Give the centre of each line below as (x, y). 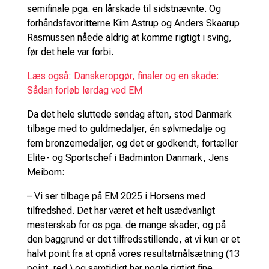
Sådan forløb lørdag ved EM (84, 90)
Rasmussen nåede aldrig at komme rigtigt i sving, (129, 37)
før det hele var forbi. (70, 52)
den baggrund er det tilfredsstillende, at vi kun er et (133, 239)
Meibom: (46, 172)
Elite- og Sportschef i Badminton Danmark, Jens (128, 157)
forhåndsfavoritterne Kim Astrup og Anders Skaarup (133, 23)
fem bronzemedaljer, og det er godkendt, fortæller (132, 143)
